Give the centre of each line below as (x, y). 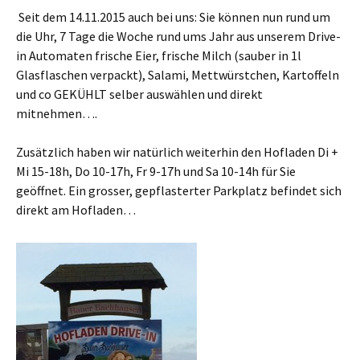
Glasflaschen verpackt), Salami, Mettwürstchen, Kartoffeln (178, 75)
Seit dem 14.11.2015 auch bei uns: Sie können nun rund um (174, 17)
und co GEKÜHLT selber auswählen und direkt (139, 94)
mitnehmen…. (57, 113)
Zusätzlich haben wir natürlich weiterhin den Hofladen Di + (177, 152)
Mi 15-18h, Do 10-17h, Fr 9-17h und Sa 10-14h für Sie (156, 171)
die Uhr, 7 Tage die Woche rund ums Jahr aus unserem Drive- (178, 36)
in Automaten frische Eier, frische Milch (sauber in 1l (159, 55)
